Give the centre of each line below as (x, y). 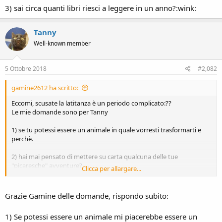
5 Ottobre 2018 (26, 69)
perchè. (22, 139)
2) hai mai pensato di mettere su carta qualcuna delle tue (95, 157)
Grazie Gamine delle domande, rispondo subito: (87, 195)
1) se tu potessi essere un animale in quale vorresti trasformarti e (106, 130)
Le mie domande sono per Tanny (60, 112)
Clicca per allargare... (111, 168)
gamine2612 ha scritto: (45, 88)
